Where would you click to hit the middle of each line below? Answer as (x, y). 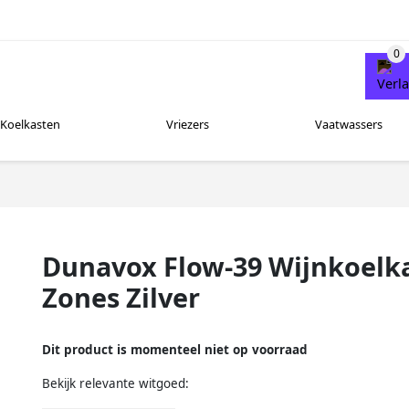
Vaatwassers (348, 125)
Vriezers (187, 125)
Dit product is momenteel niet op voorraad (175, 350)
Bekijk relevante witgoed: (115, 384)
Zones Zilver (121, 297)
